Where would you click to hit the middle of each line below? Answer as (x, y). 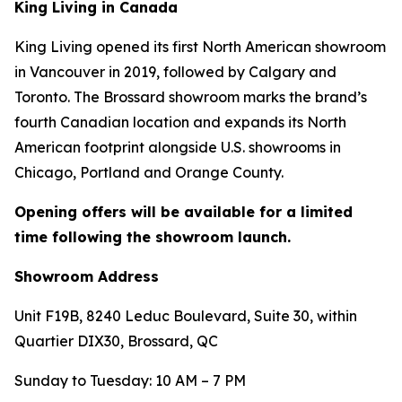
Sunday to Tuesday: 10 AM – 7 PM (130, 380)
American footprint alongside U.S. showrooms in (178, 147)
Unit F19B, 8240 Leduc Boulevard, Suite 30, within (186, 315)
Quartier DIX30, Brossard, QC (116, 341)
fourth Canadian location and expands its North (180, 122)
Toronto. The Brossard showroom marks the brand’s (191, 96)
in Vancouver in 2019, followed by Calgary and (175, 71)
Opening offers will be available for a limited (184, 211)
